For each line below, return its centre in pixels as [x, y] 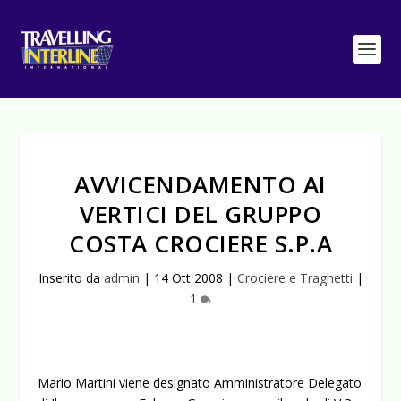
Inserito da [71, 278]
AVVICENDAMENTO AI [200, 184]
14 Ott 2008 [188, 278]
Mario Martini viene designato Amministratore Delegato [200, 383]
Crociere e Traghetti [294, 278]
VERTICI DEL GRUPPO [200, 214]
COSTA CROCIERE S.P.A [200, 243]
